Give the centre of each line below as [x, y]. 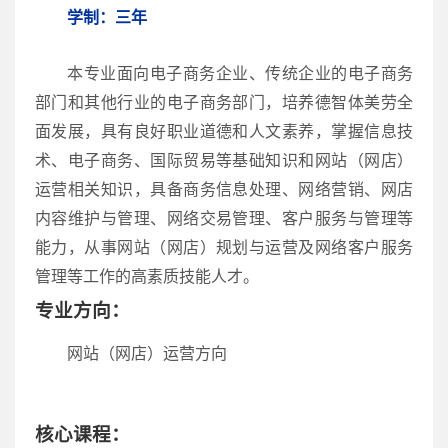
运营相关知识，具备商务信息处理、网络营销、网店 [224, 189]
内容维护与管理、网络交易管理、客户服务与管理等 [224, 218]
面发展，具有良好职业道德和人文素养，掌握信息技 [224, 131]
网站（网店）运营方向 [147, 354]
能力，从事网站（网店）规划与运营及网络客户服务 [224, 247]
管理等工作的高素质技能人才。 [147, 276]
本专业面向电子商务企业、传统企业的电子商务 [240, 73]
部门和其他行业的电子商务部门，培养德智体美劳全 [224, 102]
